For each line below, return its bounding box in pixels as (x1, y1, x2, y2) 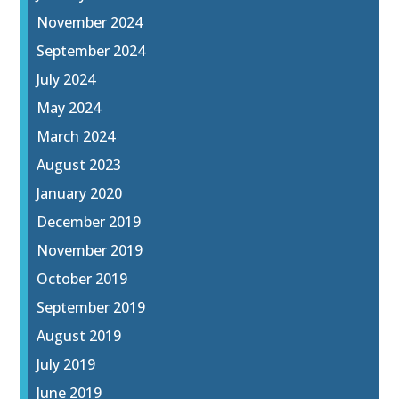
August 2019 (37, 326, 122, 346)
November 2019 (37, 240, 143, 261)
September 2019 (37, 297, 146, 318)
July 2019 (37, 354, 96, 375)
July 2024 (37, 69, 96, 90)
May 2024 (37, 98, 102, 118)
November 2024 (37, 12, 143, 33)
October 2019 (37, 269, 128, 289)
